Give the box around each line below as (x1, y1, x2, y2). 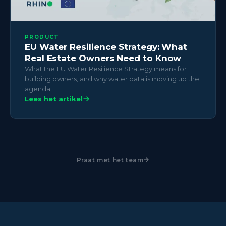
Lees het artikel (25, 94, 83, 103)
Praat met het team (76, 156, 144, 164)
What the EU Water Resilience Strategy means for (25, 64, 187, 73)
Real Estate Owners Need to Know (25, 52, 182, 63)
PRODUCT (25, 33, 59, 40)
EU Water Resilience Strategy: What (25, 41, 188, 52)
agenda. (25, 84, 52, 93)
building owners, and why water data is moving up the (25, 74, 199, 83)
